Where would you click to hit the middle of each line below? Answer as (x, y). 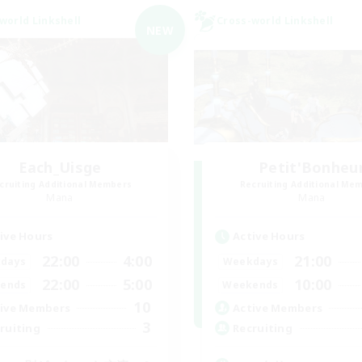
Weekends (250, 284)
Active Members (278, 307)
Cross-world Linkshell (275, 21)
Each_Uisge (60, 167)
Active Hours (269, 236)
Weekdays (250, 261)
